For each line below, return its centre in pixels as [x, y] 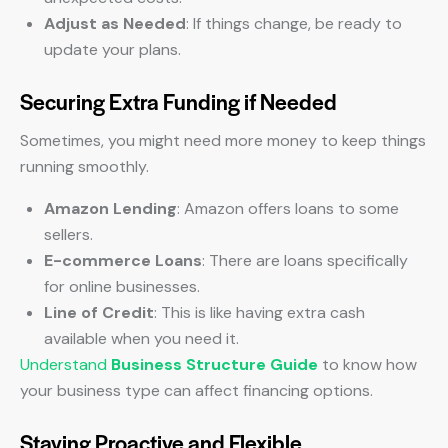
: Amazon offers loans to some [288, 208]
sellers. [68, 234]
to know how [367, 364]
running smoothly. [84, 166]
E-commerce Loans [123, 260]
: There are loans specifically [305, 260]
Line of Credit [99, 312]
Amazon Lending [110, 208]
